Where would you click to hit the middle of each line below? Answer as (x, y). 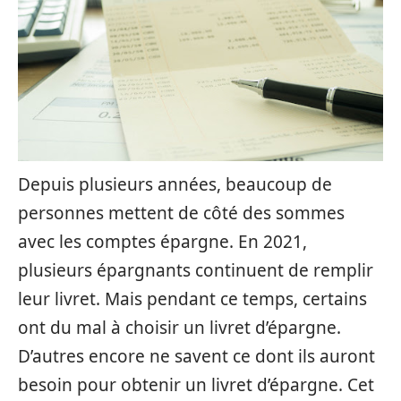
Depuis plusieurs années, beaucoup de (175, 184)
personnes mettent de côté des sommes (181, 213)
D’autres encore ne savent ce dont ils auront (196, 356)
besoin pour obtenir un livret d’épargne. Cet (196, 385)
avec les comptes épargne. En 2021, (162, 242)
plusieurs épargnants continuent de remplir (196, 270)
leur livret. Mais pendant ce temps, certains (192, 299)
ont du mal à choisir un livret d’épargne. (179, 328)
